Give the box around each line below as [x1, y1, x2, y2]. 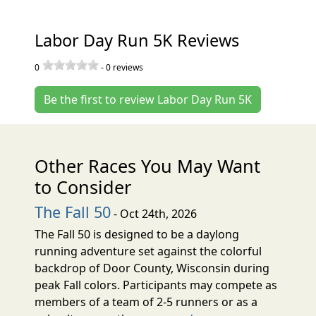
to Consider [35, 174, 132, 199]
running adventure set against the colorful [35, 243, 262, 259]
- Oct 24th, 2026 [111, 205, 197, 221]
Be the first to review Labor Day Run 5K [44, 91, 253, 107]
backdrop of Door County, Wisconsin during [35, 260, 270, 276]
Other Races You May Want [35, 153, 261, 178]
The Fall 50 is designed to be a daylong [35, 226, 240, 242]
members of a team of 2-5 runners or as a [35, 293, 258, 310]
